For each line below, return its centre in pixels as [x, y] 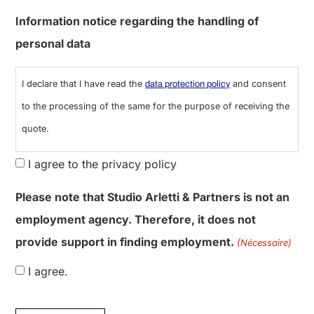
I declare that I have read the [84, 132]
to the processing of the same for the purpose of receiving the [156, 155]
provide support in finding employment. [125, 291]
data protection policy [188, 133]
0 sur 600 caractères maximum [93, 25]
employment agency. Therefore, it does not [136, 268]
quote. [36, 177]
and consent [258, 132]
